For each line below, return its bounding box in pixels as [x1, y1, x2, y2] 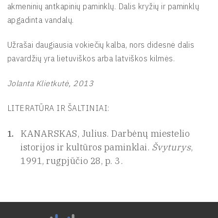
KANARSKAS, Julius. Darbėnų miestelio [20, 128, 190, 139]
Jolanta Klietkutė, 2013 [7, 78, 94, 88]
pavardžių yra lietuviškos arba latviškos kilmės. [7, 54, 175, 63]
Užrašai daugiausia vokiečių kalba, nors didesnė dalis [7, 40, 195, 50]
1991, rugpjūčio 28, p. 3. [20, 155, 123, 166]
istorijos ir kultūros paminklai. [20, 142, 152, 153]
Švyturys [151, 142, 191, 153]
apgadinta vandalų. [7, 15, 74, 25]
